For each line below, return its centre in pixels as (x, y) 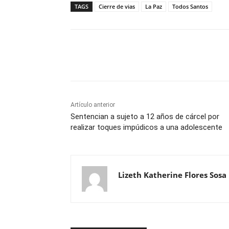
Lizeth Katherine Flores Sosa (172, 175)
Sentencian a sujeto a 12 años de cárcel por (145, 117)
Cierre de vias (117, 7)
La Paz (154, 7)
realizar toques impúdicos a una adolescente (146, 128)
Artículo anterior (93, 105)
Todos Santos (190, 7)
